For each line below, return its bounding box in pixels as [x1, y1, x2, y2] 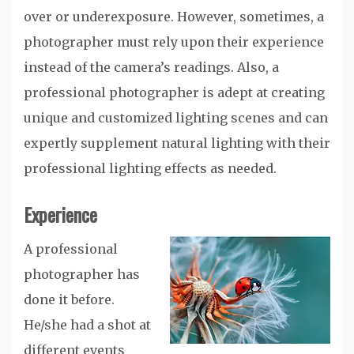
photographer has [24, 265, 140, 282]
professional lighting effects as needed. [24, 160, 277, 176]
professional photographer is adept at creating [24, 84, 325, 100]
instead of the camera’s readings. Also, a [24, 58, 279, 75]
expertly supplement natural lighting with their [24, 134, 330, 151]
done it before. [24, 291, 115, 307]
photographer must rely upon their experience [24, 33, 324, 50]
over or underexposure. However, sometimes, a [24, 8, 324, 24]
